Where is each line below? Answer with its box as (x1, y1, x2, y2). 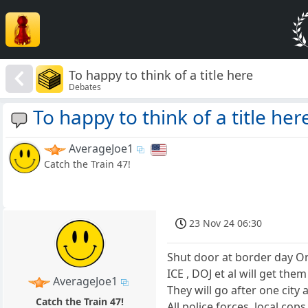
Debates (69, 80, 102, 93)
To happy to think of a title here (69, 66, 254, 83)
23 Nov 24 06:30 (189, 217, 263, 230)
